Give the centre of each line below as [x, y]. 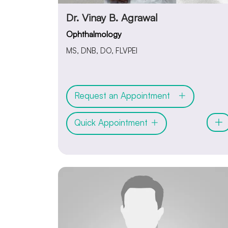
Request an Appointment [126, 95]
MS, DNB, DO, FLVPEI [102, 51]
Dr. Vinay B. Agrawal [112, 18]
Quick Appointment [112, 122]
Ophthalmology [94, 34]
